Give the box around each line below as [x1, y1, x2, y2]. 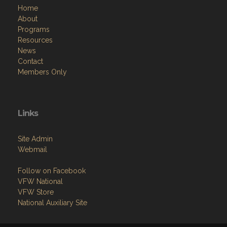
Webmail [18, 145, 47, 154]
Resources [18, 35, 53, 44]
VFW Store [18, 187, 54, 196]
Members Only [18, 67, 67, 76]
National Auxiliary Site [18, 198, 87, 207]
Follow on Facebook [18, 166, 86, 175]
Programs [18, 25, 50, 33]
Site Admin [18, 134, 53, 143]
